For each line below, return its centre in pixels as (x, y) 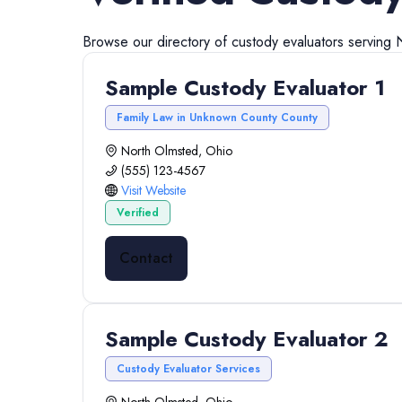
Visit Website (153, 190)
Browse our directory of (157, 42)
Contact (146, 258)
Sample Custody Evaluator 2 (247, 339)
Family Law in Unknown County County (217, 118)
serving (370, 42)
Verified (138, 213)
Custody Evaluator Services (188, 369)
